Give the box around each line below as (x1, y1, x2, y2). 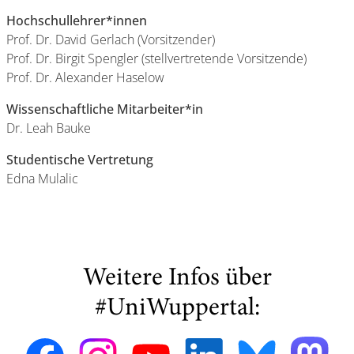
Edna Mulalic (6, 170, 78, 187)
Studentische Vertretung (6, 151, 153, 168)
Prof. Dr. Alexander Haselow (6, 69, 164, 86)
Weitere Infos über (82, 266, 272, 292)
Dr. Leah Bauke (6, 119, 91, 137)
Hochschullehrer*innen (6, 12, 147, 29)
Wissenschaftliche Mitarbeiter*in (6, 100, 203, 118)
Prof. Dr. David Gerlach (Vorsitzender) (6, 31, 215, 48)
